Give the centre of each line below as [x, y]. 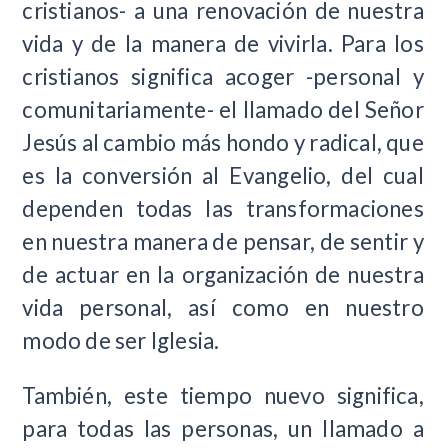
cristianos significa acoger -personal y [223, 77]
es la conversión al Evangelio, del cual [223, 176]
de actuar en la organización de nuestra [223, 275]
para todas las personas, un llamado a [223, 429]
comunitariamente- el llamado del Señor [223, 110]
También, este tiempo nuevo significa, [223, 396]
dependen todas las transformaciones [223, 209]
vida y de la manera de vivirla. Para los [223, 44]
